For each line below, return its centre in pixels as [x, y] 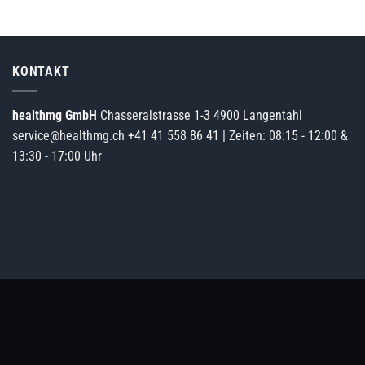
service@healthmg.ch [68, 136]
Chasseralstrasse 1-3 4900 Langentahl [201, 116]
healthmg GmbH [56, 116]
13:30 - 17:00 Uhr [57, 156]
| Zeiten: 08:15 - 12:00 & [284, 136]
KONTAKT [41, 71]
